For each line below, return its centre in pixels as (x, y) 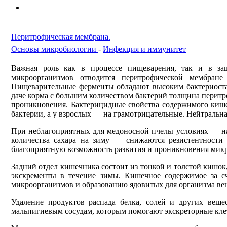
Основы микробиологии (55, 49)
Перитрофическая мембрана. (61, 37)
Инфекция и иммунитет (144, 49)
